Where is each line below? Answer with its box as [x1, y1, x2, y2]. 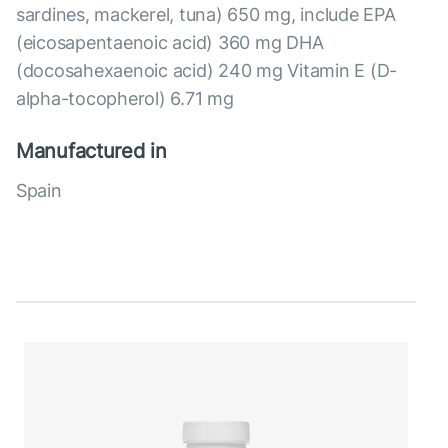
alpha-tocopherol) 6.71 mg [16, 88, 234, 110]
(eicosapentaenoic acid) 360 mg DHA [16, 32, 324, 54]
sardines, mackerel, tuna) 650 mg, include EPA [16, 4, 396, 26]
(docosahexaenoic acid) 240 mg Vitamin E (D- [16, 60, 398, 82]
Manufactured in [16, 139, 167, 164]
